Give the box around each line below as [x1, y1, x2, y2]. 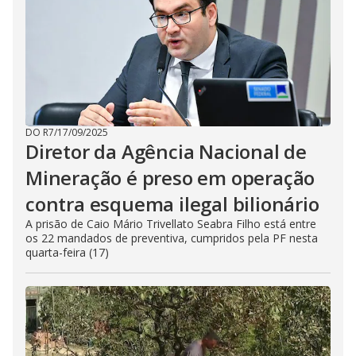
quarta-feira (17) [25, 245, 109, 260]
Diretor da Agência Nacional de [25, 138, 307, 164]
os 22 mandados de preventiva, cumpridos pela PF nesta [25, 230, 318, 246]
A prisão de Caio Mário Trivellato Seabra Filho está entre [25, 216, 316, 231]
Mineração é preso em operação [25, 164, 315, 191]
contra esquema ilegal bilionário [25, 191, 319, 217]
